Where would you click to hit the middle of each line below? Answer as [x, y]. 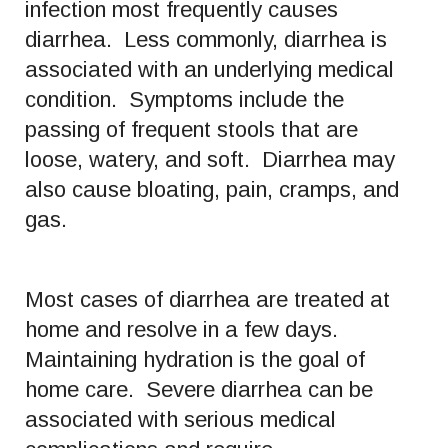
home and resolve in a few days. [184, 329]
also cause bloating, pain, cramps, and [212, 189]
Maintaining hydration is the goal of [195, 359]
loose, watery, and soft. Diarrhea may [210, 159]
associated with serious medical [180, 419]
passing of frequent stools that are [191, 129]
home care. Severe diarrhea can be [199, 389]
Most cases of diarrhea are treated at [207, 299]
